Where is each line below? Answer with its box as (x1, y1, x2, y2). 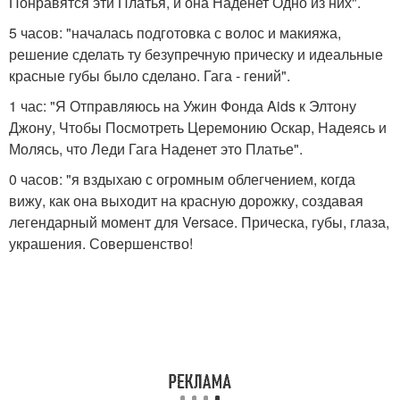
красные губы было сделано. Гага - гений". (9, 65, 290, 86)
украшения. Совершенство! (9, 233, 193, 254)
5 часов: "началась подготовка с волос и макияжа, (9, 22, 341, 43)
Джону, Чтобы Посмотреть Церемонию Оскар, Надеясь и (9, 117, 387, 137)
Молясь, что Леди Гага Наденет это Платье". (9, 138, 303, 159)
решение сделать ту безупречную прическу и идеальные (9, 44, 383, 64)
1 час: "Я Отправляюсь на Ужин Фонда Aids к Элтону (9, 96, 356, 116)
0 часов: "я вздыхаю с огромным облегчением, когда (9, 169, 355, 189)
